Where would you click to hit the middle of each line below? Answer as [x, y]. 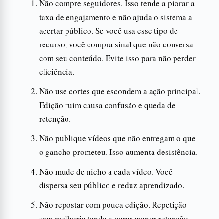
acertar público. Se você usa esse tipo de [109, 30]
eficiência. [57, 71]
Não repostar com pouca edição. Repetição [113, 204]
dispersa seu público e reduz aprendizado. [112, 185]
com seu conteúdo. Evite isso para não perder [117, 58]
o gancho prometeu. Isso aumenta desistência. [118, 152]
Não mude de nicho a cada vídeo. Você [106, 171]
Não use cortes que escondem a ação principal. [120, 91]
